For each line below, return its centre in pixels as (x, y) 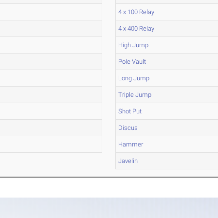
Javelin (128, 161)
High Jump (134, 45)
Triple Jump (135, 95)
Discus (128, 128)
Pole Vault (132, 62)
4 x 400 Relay (136, 28)
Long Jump (134, 78)
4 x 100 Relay (136, 12)
